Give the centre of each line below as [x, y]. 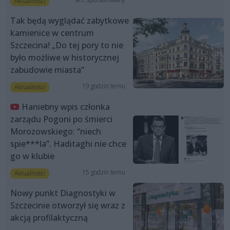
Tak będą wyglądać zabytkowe [70, 20]
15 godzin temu [103, 172]
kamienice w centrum [52, 33]
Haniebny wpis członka [66, 107]
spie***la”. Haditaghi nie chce [68, 143]
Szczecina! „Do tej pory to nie [67, 45]
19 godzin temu [103, 86]
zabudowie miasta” [47, 70]
